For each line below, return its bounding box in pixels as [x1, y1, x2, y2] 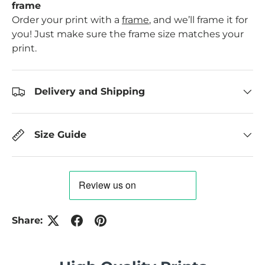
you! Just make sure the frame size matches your [12, 28, 244, 40]
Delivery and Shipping [34, 86, 145, 98]
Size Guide [34, 129, 86, 141]
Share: [12, 215, 43, 227]
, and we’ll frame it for [149, 14, 248, 26]
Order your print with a [12, 14, 122, 26]
